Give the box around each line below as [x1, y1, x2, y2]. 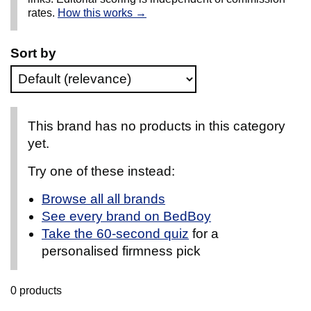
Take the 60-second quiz [42, 226, 189, 242]
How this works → [58, 7, 146, 19]
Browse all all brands [42, 192, 165, 207]
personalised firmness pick [42, 244, 201, 259]
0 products [10, 285, 62, 297]
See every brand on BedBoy [42, 209, 211, 224]
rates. [28, 7, 58, 19]
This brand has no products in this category [28, 119, 285, 134]
